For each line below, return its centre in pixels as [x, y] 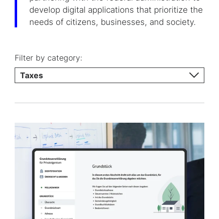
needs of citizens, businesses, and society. [113, 22]
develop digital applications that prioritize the [116, 10]
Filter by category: [48, 58]
